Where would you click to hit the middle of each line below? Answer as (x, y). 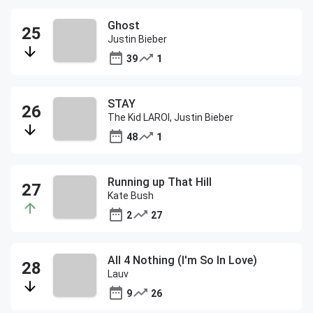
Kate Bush (131, 196)
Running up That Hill (160, 182)
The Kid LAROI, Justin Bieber (170, 117)
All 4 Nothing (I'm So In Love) (182, 260)
